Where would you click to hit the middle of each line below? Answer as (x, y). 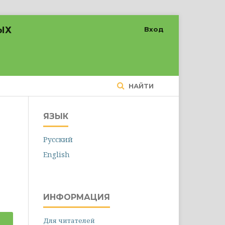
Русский (58, 139)
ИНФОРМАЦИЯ (77, 197)
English (57, 154)
